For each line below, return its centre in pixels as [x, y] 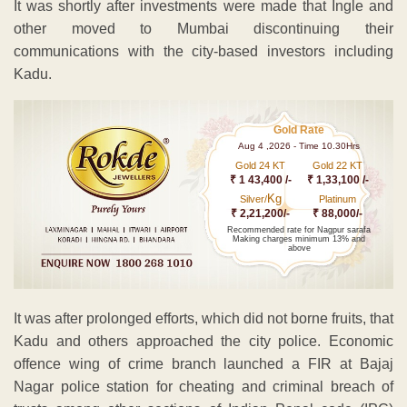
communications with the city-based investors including [203, 51]
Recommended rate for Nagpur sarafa [299, 229]
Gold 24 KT [261, 165]
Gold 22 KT [338, 165]
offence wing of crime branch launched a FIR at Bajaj [203, 364]
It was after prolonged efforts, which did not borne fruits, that [203, 319]
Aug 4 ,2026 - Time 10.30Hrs [299, 145]
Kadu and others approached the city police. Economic [203, 342]
